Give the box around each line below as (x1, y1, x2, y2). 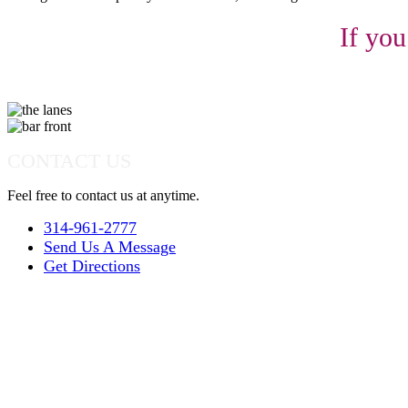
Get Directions (44, 256, 140, 275)
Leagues (7, 372, 62, 392)
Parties (7, 339, 52, 358)
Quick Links (7, 295, 107, 319)
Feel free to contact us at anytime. (7, 187, 199, 203)
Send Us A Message (44, 237, 176, 256)
